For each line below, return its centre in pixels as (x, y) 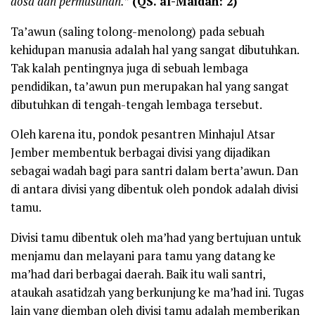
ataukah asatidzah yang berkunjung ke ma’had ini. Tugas (157, 293)
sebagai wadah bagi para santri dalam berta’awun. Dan (154, 171)
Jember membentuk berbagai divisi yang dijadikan (140, 153)
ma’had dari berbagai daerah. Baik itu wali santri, (138, 275)
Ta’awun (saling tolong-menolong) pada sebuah (137, 31)
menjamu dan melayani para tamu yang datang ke (143, 256)
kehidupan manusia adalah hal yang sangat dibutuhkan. (155, 50)
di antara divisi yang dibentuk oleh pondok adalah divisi (154, 189)
